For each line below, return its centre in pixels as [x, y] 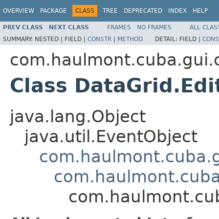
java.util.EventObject [111, 136]
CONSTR [99, 39]
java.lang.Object [78, 116]
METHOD [130, 39]
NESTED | [50, 39]
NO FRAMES [154, 27]
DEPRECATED [143, 11]
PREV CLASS [23, 27]
